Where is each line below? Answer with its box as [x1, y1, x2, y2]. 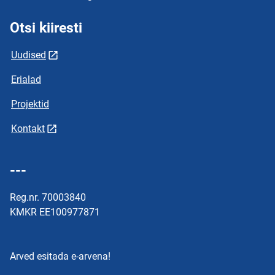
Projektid [11, 98, 49, 110]
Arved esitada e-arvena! [10, 250, 110, 262]
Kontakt [11, 123, 45, 134]
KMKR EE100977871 [10, 206, 100, 218]
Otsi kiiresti [10, 20, 82, 36]
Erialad [11, 74, 41, 85]
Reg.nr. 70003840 [10, 192, 86, 203]
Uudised [11, 49, 46, 61]
